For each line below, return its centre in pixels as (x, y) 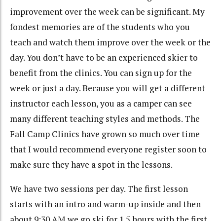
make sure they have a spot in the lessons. (91, 165)
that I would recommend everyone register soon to (108, 149)
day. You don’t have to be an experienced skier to (104, 58)
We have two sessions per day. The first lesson (99, 188)
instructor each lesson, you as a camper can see (101, 104)
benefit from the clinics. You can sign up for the (101, 73)
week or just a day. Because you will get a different (108, 88)
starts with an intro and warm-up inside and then (105, 204)
